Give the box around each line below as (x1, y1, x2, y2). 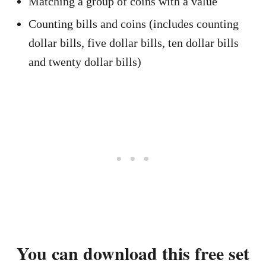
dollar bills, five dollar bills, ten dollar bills (28, 36, 239, 49)
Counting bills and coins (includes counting (28, 17, 239, 30)
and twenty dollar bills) (28, 55, 141, 68)
